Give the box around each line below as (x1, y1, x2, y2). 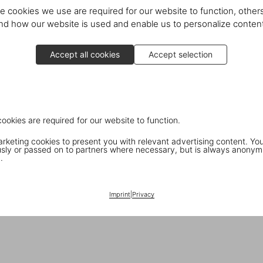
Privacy (131, 190, 154, 198)
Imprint (109, 190, 130, 198)
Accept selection (149, 49, 213, 59)
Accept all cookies (50, 49, 120, 59)
